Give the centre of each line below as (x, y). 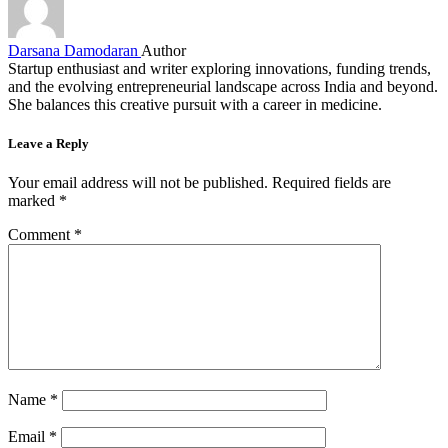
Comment (41, 235)
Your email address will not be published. (138, 183)
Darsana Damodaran (74, 51)
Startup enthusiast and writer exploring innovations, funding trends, (219, 69)
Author (163, 51)
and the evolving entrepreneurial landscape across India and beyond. (223, 87)
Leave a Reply (48, 144)
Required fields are (331, 183)
